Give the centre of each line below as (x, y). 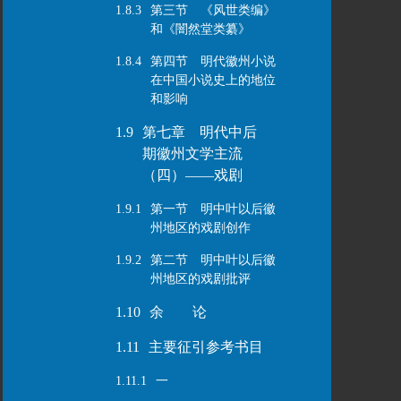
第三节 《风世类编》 (213, 10)
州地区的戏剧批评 (200, 279)
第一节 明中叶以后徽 (213, 209)
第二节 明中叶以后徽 (213, 260)
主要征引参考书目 (205, 347)
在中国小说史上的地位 (213, 80)
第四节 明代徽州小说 (213, 61)
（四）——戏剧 (192, 175)
